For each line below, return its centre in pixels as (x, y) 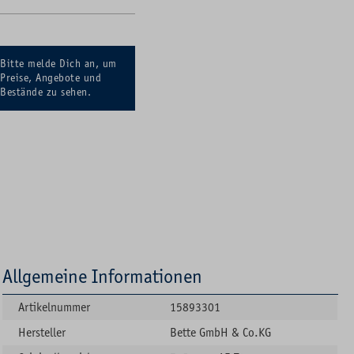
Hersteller (42, 332)
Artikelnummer (55, 307)
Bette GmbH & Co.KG (221, 332)
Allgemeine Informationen (103, 276)
